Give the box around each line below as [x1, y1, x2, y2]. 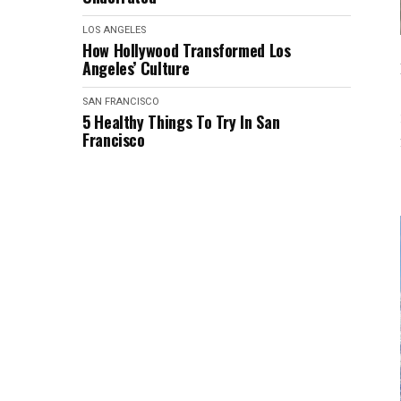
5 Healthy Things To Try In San [82, 110, 280, 133]
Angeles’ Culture [82, 56, 190, 80]
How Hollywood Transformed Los [82, 38, 291, 62]
